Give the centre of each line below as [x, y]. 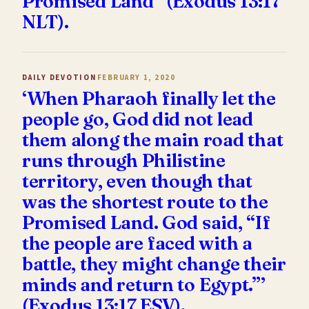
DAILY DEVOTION [60, 77]
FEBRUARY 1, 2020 [136, 77]
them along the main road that [153, 139]
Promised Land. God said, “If [146, 222]
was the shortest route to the [145, 201]
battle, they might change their [154, 263]
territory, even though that [137, 181]
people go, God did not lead [138, 119]
